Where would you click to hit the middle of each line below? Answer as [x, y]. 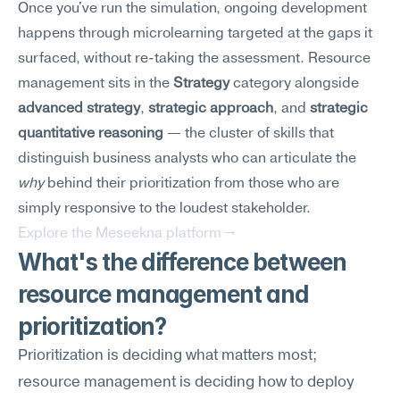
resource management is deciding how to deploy [186, 383]
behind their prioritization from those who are [192, 184]
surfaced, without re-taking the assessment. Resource [194, 59]
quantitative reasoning [91, 134]
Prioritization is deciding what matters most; [167, 356]
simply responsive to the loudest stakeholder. [164, 209]
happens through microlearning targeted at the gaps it [195, 34]
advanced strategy [79, 109]
